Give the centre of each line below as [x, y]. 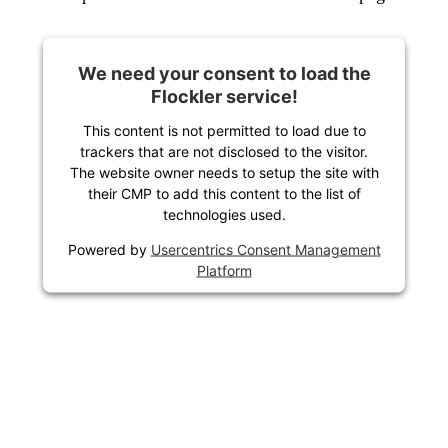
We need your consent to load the [224, 73]
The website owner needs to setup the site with [224, 172]
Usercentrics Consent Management [265, 249]
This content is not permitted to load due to [224, 130]
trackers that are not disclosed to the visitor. [224, 151]
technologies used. [224, 214]
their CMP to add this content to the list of [224, 193]
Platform [224, 270]
